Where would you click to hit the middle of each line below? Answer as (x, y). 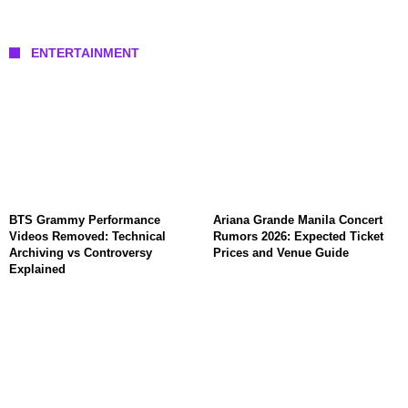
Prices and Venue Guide (281, 253)
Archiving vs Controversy (81, 253)
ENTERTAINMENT (85, 53)
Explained (37, 270)
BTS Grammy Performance (85, 220)
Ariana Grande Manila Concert (298, 220)
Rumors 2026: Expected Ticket (298, 237)
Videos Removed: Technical (87, 237)
